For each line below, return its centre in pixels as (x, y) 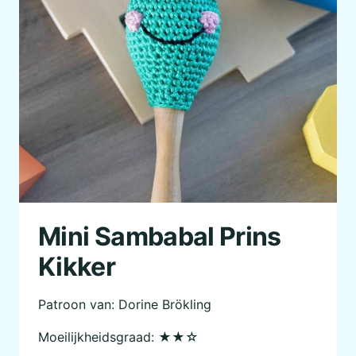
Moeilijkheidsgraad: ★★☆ (118, 337)
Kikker (77, 266)
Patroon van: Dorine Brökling (125, 304)
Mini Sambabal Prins (160, 236)
